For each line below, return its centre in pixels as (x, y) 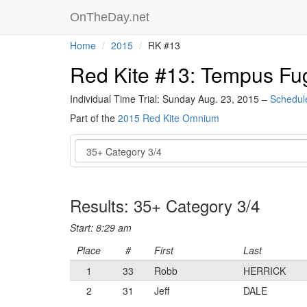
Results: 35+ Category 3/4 (165, 205)
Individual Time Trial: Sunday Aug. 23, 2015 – (170, 99)
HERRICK (265, 271)
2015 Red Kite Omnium (169, 118)
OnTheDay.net (111, 17)
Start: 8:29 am (101, 228)
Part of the (94, 118)
